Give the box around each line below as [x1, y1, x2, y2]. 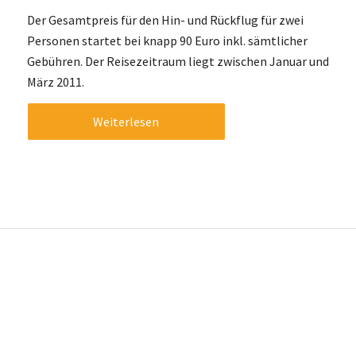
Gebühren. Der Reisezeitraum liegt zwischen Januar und [26, 52, 329, 69]
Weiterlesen [93, 114, 160, 130]
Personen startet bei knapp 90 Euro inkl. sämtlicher [26, 32, 308, 48]
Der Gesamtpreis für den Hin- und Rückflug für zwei [26, 11, 304, 28]
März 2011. [26, 73, 84, 90]
